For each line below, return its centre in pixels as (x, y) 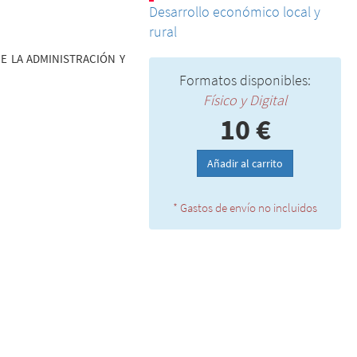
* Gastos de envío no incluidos (245, 208)
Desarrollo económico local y (235, 12)
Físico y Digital (245, 100)
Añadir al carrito (245, 163)
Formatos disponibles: (245, 80)
